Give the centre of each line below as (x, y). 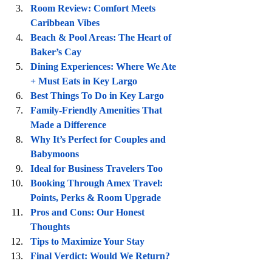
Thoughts (50, 226)
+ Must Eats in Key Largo (84, 81)
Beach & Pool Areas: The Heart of (102, 37)
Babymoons (55, 154)
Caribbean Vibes (65, 22)
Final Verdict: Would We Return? (100, 256)
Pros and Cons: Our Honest (89, 212)
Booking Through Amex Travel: (98, 183)
